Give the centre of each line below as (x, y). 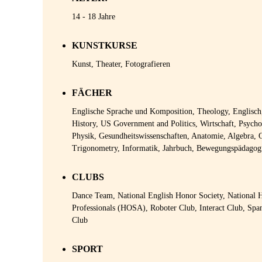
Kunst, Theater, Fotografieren (121, 64)
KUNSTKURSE (104, 45)
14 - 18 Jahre (93, 17)
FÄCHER (92, 93)
